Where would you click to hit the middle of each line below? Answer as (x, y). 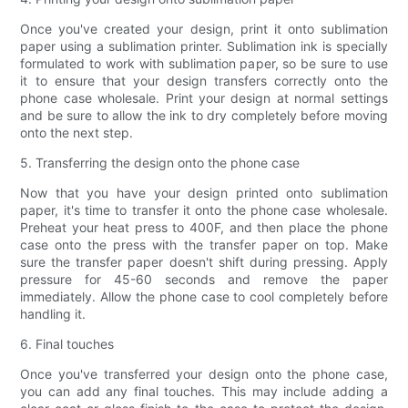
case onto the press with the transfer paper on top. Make (204, 245)
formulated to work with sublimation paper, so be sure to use (204, 64)
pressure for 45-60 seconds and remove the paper (204, 280)
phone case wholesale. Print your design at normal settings (204, 98)
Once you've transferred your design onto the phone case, (204, 374)
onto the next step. (77, 133)
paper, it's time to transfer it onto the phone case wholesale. (204, 210)
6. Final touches (67, 344)
